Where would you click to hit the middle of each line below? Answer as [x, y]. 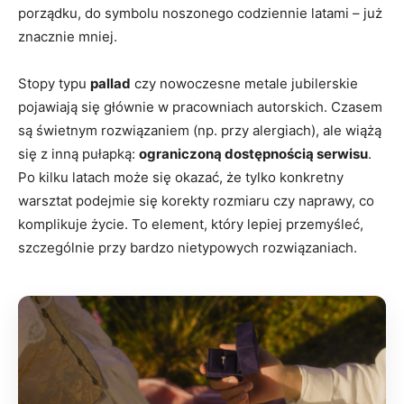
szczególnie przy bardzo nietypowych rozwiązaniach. [188, 248]
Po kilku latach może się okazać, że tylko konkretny [181, 178]
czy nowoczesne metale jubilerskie [244, 84]
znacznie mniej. [68, 37]
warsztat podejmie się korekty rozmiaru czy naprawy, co [196, 201]
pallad [110, 84]
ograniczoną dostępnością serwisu [253, 154]
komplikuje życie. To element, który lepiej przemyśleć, [191, 225]
